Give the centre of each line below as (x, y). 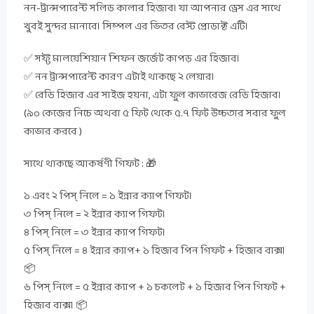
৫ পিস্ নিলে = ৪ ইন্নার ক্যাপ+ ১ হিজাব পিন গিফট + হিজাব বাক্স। (155, 251)
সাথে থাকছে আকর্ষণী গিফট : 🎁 (90, 164)
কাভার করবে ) (53, 132)
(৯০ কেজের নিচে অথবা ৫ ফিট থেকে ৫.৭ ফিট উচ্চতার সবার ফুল (155, 114)
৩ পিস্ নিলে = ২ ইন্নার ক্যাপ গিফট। (95, 214)
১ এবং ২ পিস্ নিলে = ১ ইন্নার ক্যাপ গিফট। (108, 196)
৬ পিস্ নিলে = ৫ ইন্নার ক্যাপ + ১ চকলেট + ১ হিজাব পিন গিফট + (155, 287)
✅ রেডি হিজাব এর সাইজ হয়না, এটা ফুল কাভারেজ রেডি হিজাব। (152, 95)
